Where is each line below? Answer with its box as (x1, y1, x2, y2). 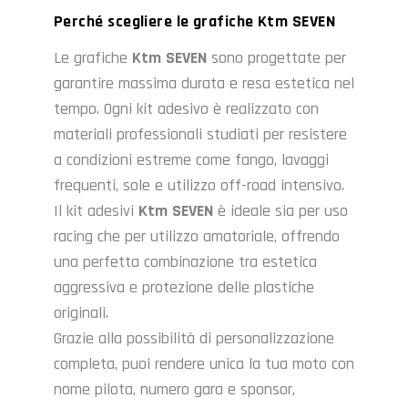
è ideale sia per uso (213, 200, 348, 222)
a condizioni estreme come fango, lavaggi (54, 149, 329, 171)
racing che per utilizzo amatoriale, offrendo (54, 226, 340, 248)
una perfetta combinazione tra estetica (54, 251, 317, 273)
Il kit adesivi (54, 200, 138, 222)
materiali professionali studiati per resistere (54, 124, 347, 146)
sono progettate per (207, 47, 346, 69)
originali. (54, 302, 108, 324)
